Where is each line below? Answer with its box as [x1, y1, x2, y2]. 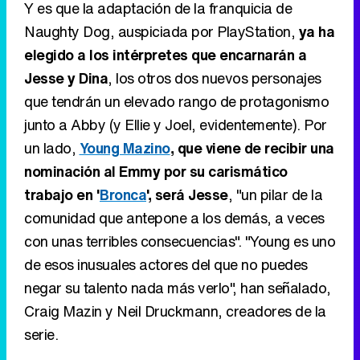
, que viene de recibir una [170, 137, 334, 159]
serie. [24, 324, 58, 346]
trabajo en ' [24, 184, 100, 206]
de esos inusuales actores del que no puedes [24, 254, 308, 276]
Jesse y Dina [24, 67, 108, 89]
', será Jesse [146, 184, 228, 206]
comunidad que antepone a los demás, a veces [24, 207, 325, 229]
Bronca [100, 184, 146, 206]
